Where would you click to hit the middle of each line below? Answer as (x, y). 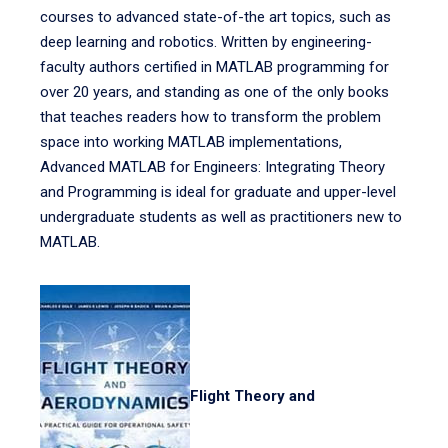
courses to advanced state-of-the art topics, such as (215, 17)
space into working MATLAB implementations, (191, 142)
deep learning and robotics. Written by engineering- (206, 42)
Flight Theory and (252, 396)
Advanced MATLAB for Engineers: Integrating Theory (212, 167)
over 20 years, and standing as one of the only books (214, 92)
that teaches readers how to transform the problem (210, 117)
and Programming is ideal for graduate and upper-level (218, 192)
